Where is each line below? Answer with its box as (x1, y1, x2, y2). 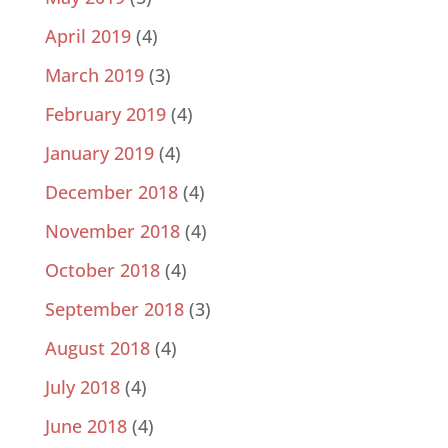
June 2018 (44, 414, 127, 439)
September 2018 (44, 297, 184, 322)
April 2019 (44, 24, 131, 49)
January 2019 (44, 141, 154, 166)
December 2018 (44, 180, 178, 205)
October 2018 (44, 258, 160, 283)
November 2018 (44, 219, 180, 244)
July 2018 (44, 375, 120, 400)
